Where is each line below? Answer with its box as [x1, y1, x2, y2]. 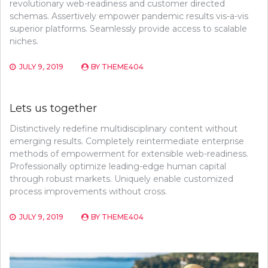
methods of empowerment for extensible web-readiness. [10, 148, 248, 160]
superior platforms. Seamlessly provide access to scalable [10, 23, 247, 35]
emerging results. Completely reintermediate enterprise [10, 136, 244, 147]
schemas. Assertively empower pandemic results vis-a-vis [10, 11, 248, 22]
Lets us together [10, 102, 97, 115]
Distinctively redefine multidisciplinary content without [10, 123, 237, 135]
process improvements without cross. [10, 186, 167, 197]
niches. [10, 36, 38, 47]
